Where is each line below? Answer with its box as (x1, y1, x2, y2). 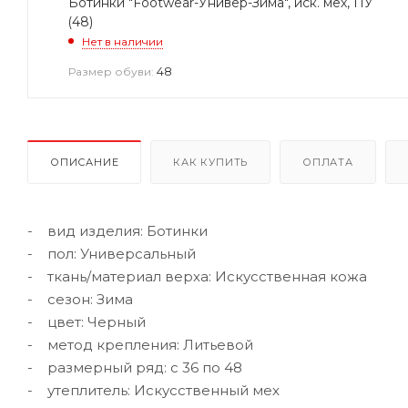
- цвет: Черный (27, 312, 146, 331)
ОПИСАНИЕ (50, 155, 119, 168)
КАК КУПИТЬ (173, 155, 249, 168)
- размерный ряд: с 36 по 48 (27, 358, 242, 376)
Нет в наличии (82, 34, 163, 48)
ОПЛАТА (302, 155, 353, 168)
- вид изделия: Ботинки (27, 221, 208, 240)
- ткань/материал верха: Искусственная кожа (27, 267, 367, 285)
